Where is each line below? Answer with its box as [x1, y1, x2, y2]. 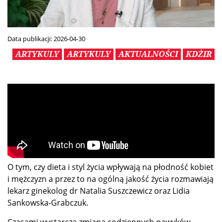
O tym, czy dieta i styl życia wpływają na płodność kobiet [7, 162, 214, 173]
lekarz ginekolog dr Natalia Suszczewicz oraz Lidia [7, 185, 190, 197]
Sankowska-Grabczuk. [7, 197, 88, 209]
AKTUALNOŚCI [118, 49, 178, 60]
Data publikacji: [7, 34, 54, 44]
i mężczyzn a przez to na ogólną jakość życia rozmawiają [7, 173, 214, 185]
